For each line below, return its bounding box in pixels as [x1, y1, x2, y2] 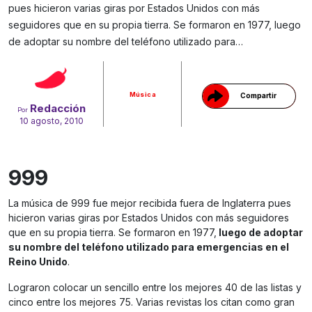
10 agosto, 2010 [19, 116, 84, 127]
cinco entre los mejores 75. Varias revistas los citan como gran [8, 296, 295, 309]
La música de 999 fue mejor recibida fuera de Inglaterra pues [8, 197, 291, 210]
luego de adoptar [217, 226, 303, 239]
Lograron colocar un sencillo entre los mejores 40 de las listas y [8, 281, 302, 294]
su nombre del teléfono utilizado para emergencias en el [8, 241, 289, 253]
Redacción [30, 102, 86, 116]
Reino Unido [8, 256, 68, 268]
